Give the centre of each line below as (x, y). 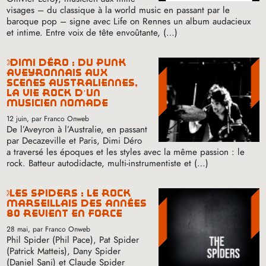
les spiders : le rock (11, 193)
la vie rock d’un (54, 93)
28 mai (18, 229)
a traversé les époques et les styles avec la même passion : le (126, 152)
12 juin (17, 118)
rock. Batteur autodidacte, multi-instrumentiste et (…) (108, 163)
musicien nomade (58, 103)
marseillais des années (77, 203)
